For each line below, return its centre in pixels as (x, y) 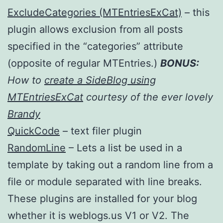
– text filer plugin (101, 131)
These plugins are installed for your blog (102, 198)
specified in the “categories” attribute (95, 46)
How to (26, 80)
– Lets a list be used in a (124, 148)
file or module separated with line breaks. (105, 181)
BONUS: (180, 63)
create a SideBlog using (100, 80)
